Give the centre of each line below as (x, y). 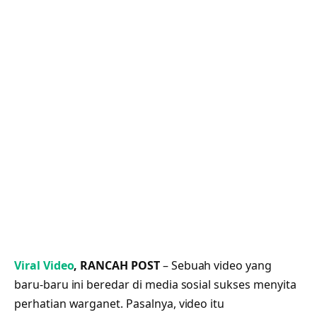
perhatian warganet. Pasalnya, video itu (120, 303)
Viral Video (44, 265)
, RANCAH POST (117, 265)
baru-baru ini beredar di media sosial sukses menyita (155, 284)
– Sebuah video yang (215, 265)
